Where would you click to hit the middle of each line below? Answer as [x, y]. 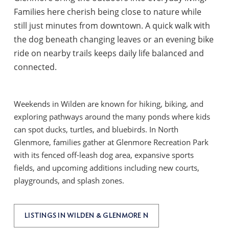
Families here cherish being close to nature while [108, 11]
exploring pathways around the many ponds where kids [112, 117]
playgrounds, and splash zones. [69, 181]
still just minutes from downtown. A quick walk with [112, 25]
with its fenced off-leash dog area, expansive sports [104, 155]
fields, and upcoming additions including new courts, [107, 168]
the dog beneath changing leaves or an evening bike [114, 39]
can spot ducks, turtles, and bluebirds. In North [96, 130]
